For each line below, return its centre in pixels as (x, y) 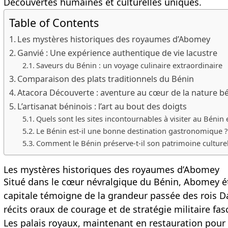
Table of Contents (54, 23)
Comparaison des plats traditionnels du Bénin (106, 79)
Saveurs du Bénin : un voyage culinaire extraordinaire (129, 65)
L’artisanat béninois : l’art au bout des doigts (102, 107)
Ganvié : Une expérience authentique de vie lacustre (118, 53)
